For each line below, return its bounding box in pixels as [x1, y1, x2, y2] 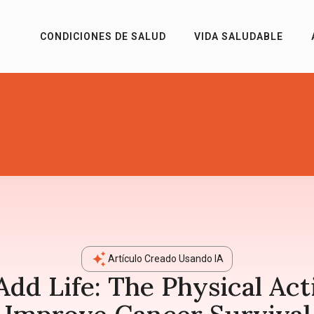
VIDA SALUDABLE [194, 31, 283, 43]
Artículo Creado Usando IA [108, 253, 224, 265]
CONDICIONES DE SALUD [40, 31, 166, 43]
